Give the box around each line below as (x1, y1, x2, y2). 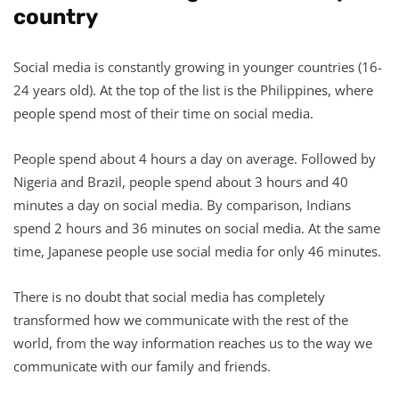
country (13, 4, 98, 29)
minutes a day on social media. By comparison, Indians (13, 195, 351, 214)
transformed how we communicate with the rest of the (13, 310, 348, 329)
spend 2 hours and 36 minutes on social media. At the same (13, 218, 380, 237)
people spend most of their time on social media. (13, 103, 313, 122)
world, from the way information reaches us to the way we (13, 333, 372, 352)
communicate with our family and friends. (13, 356, 271, 375)
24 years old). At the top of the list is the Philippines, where (13, 80, 373, 99)
